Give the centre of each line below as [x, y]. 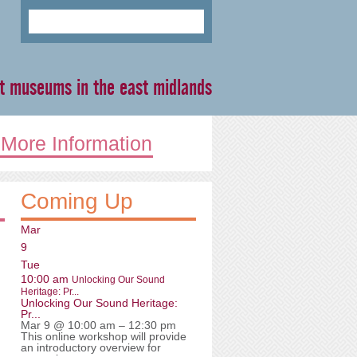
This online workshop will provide [104, 336]
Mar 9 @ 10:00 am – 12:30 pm [98, 325]
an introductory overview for [91, 347]
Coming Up [77, 201]
